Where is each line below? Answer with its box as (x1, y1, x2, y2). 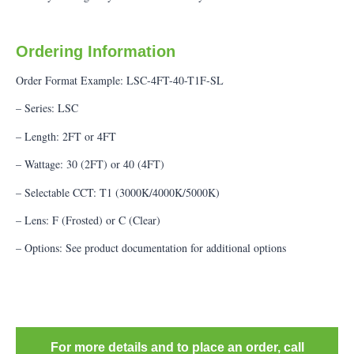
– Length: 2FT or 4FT (16, 128, 116, 144)
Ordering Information (16, 43, 175, 61)
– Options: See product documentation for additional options (16, 240, 286, 256)
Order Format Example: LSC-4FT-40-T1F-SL (16, 73, 224, 88)
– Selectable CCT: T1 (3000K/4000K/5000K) (16, 184, 220, 200)
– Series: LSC (16, 100, 78, 116)
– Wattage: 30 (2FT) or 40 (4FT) (16, 156, 164, 172)
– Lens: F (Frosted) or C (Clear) (16, 213, 160, 228)
